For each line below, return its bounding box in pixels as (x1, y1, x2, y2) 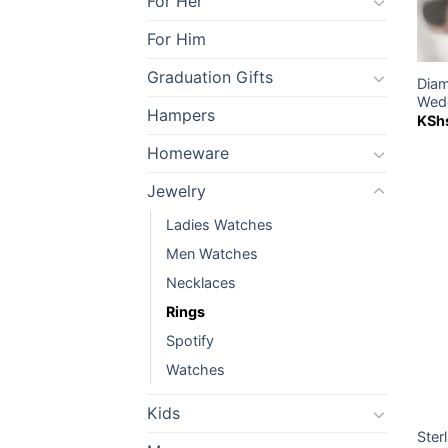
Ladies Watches (166, 216, 273, 234)
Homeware (147, 143, 229, 164)
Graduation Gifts (147, 67, 273, 88)
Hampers (147, 105, 215, 126)
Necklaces (166, 274, 236, 292)
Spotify (166, 332, 214, 350)
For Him (147, 29, 206, 50)
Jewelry (147, 181, 206, 202)
